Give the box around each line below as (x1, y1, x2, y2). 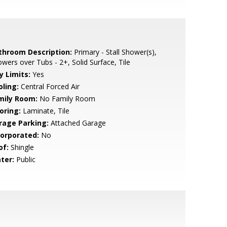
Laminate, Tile (20, 106, 69, 116)
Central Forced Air (18, 82, 80, 91)
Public (14, 155, 35, 164)
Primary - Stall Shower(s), (71, 47, 157, 57)
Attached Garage (48, 118, 106, 128)
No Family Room (37, 94, 95, 103)
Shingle (8, 142, 34, 152)
